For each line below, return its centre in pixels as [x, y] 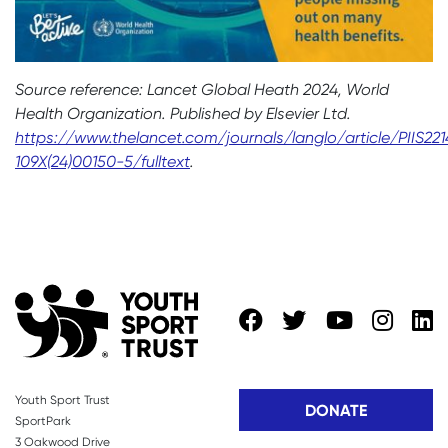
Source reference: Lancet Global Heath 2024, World [202, 89]
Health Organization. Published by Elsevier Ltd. [183, 113]
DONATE [336, 410]
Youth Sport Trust [62, 399]
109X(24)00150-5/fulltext [102, 161]
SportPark [43, 420]
